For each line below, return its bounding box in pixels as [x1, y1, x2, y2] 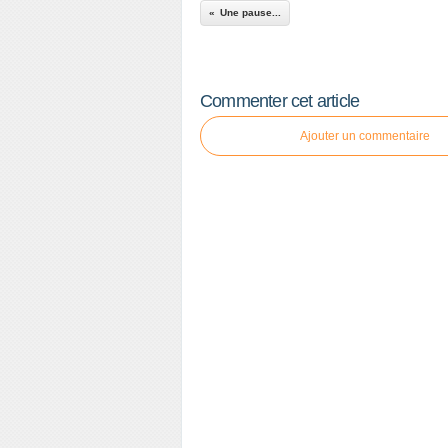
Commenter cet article [200, 91, 360, 111]
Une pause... [220, 7, 281, 18]
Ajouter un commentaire [300, 129, 430, 143]
